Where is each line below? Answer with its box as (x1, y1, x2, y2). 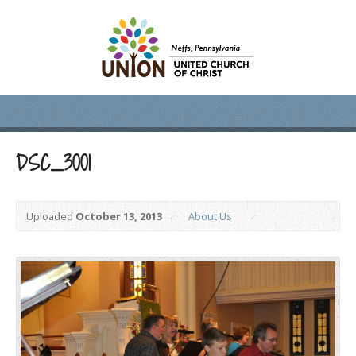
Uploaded (26, 209, 75, 223)
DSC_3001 (16, 149, 91, 177)
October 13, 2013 (75, 209, 162, 223)
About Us (188, 209, 232, 223)
